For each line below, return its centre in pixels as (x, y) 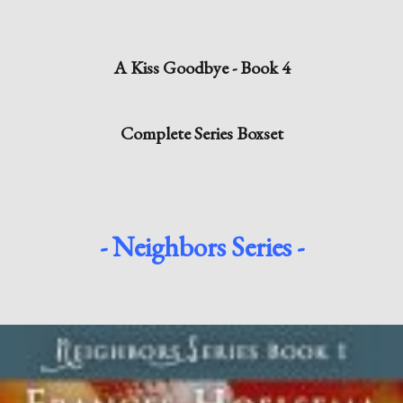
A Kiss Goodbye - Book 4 (201, 68)
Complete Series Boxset (201, 134)
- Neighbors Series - (201, 247)
